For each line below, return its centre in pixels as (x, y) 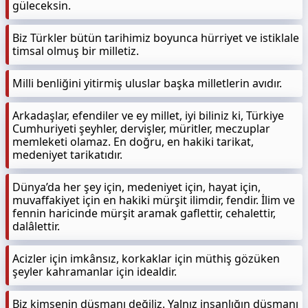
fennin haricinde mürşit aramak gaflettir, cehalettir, (144, 213)
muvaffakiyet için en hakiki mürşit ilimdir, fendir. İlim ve (154, 200)
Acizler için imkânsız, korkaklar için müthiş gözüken (146, 258)
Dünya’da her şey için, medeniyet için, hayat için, (136, 187)
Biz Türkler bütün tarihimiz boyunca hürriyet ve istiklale (156, 38)
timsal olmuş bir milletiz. (76, 51)
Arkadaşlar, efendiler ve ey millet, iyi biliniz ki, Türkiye (148, 115)
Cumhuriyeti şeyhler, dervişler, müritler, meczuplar (141, 129)
